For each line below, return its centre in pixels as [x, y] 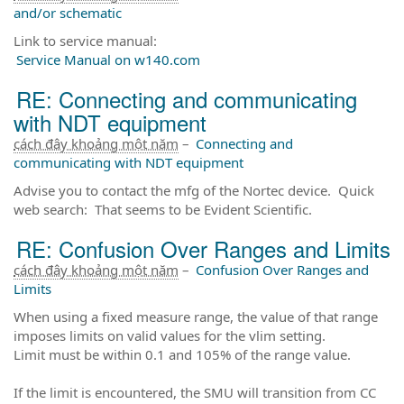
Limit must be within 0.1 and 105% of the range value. [182, 354]
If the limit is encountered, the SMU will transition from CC [195, 392]
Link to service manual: [85, 40]
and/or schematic [68, 12]
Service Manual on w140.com [108, 59]
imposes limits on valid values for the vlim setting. [170, 335]
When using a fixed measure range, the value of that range [196, 316]
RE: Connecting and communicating [187, 98]
